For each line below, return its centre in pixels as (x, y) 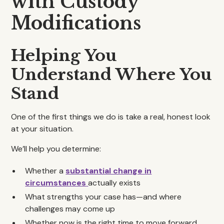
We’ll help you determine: (56, 149)
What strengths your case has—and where (103, 197)
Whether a (45, 171)
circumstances (56, 183)
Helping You (64, 55)
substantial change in (109, 171)
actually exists (114, 183)
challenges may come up (70, 209)
